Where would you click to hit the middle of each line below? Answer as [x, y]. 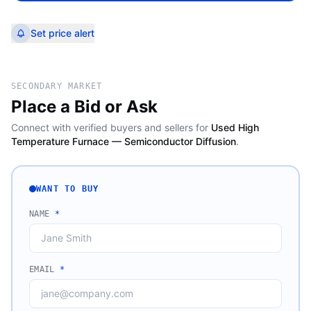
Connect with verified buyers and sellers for [110, 127]
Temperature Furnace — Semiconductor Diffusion [124, 141]
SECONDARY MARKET [57, 86]
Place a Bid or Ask [84, 107]
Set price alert [62, 33]
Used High [235, 127]
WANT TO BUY [68, 189]
